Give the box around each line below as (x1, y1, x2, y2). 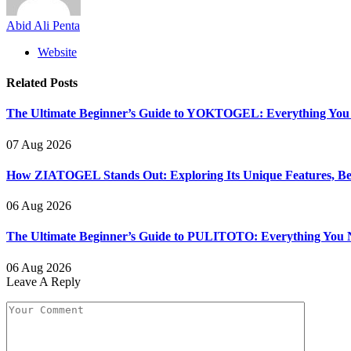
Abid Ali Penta (6, 18, 80, 32)
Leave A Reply (6, 274, 81, 288)
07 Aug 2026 (6, 137, 71, 151)
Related (6, 76, 50, 90)
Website (38, 45, 77, 59)
